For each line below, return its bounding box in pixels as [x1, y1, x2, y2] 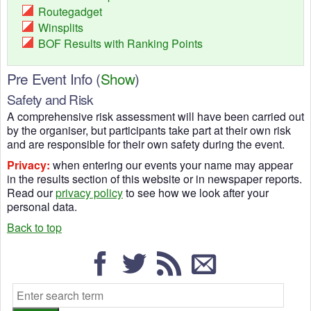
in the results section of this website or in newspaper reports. [6, 171, 302, 187]
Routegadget [38, 3, 103, 20]
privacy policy [55, 185, 123, 201]
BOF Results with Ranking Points [38, 35, 203, 52]
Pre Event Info [6, 67, 93, 89]
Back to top [6, 219, 62, 235]
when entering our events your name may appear [49, 157, 293, 174]
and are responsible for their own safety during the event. [6, 136, 285, 153]
